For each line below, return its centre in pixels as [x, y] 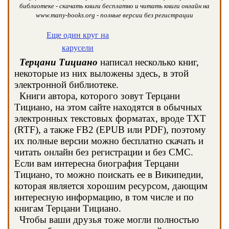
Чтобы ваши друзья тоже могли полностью [107, 220]
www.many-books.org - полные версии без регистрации [114, 15]
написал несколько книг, [148, 62]
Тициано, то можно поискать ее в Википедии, [109, 175]
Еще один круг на [78, 35]
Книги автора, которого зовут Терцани [97, 96]
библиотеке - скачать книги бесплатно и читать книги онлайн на [114, 6]
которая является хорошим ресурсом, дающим [111, 186]
